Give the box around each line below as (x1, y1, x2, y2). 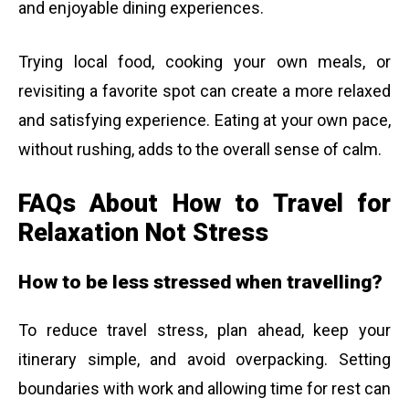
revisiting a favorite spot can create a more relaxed (18, 80, 391, 100)
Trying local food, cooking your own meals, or (18, 51, 391, 71)
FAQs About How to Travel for (18, 188, 391, 218)
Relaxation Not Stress (18, 217, 268, 247)
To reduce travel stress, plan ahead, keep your (18, 320, 391, 341)
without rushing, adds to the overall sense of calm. (18, 139, 382, 159)
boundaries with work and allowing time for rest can (18, 379, 391, 399)
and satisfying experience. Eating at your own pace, (18, 110, 391, 130)
